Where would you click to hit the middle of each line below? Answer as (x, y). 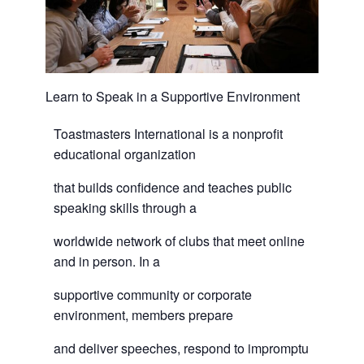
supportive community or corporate (152, 294)
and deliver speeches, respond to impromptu (181, 348)
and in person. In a (106, 261)
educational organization (124, 154)
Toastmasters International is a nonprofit (168, 133)
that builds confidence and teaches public (172, 187)
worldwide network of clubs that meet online (179, 240)
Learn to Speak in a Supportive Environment (172, 96)
